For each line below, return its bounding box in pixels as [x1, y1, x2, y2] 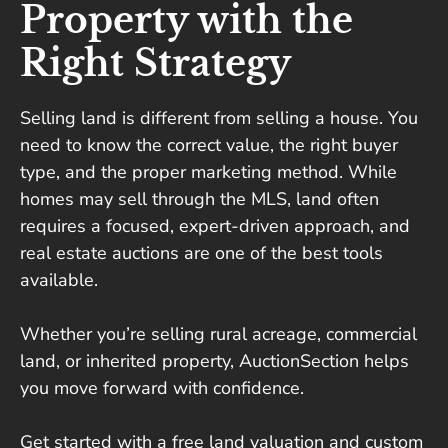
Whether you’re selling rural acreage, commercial [20, 322, 417, 347]
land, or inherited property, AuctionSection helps [20, 349, 409, 374]
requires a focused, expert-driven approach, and [20, 214, 410, 239]
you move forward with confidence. [20, 376, 304, 401]
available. [20, 268, 98, 293]
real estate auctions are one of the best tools [20, 241, 383, 266]
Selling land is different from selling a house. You [20, 106, 418, 131]
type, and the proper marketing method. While [20, 160, 397, 185]
